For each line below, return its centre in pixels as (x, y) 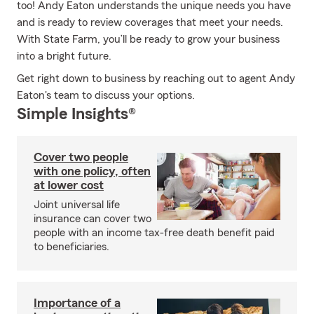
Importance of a (77, 303)
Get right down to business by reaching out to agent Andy (156, 78)
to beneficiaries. (71, 247)
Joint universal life (77, 205)
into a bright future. (64, 56)
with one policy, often (92, 171)
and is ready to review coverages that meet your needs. (150, 22)
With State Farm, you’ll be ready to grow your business (148, 39)
